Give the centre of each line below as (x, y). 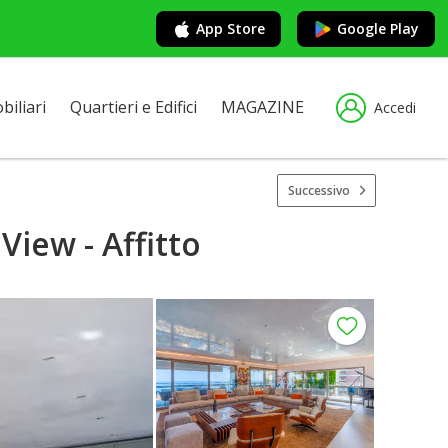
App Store (230, 28)
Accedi (395, 107)
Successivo (319, 190)
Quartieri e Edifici (133, 107)
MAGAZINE (262, 107)
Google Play (378, 28)
